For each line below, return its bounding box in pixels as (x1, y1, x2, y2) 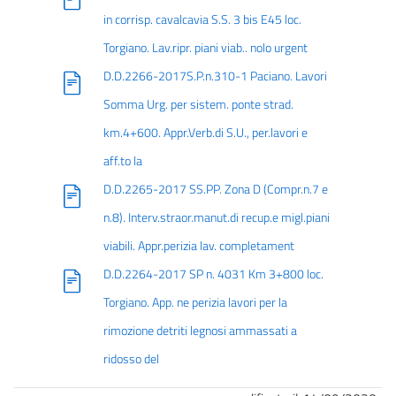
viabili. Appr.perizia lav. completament (103, 236, 294, 255)
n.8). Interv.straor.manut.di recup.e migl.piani (103, 208, 330, 227)
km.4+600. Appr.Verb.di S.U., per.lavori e (103, 123, 308, 142)
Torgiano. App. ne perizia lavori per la (103, 293, 287, 312)
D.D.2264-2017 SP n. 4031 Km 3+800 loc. (103, 264, 324, 284)
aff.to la (103, 151, 142, 171)
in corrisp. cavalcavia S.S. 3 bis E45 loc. (103, 10, 301, 29)
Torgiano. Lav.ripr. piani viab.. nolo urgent (103, 38, 308, 57)
